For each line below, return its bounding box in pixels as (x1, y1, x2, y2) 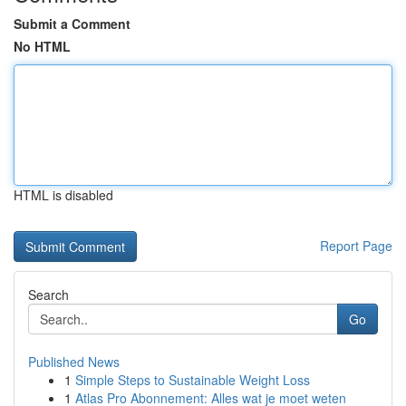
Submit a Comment (14, 14, 130, 33)
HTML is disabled (14, 186, 113, 204)
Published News (28, 353, 120, 371)
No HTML (14, 37, 71, 55)
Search (28, 285, 69, 304)
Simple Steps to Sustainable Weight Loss (75, 371, 310, 389)
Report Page (320, 237, 392, 255)
